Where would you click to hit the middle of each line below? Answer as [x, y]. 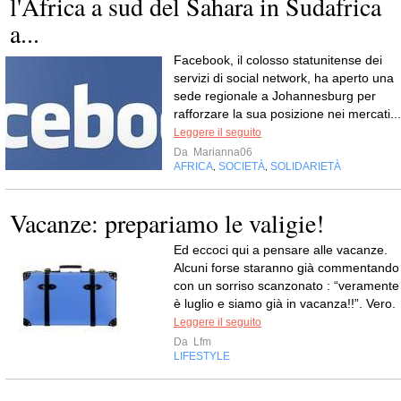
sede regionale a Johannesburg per [275, 96]
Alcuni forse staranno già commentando [286, 268]
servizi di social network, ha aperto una [284, 78]
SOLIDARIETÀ [306, 167]
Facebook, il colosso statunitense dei [278, 60]
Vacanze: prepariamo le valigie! [167, 223]
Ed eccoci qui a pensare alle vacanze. [281, 250]
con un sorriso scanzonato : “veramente [286, 286]
